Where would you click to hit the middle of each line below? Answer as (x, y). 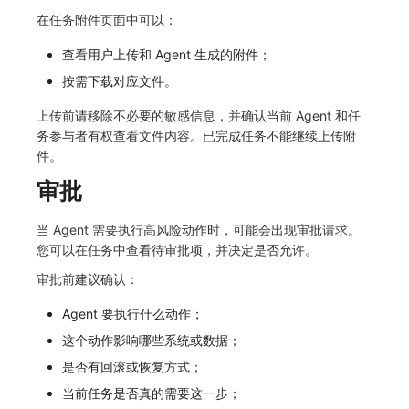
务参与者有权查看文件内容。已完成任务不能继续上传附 (196, 136)
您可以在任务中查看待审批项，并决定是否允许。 (177, 250)
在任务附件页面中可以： (107, 20)
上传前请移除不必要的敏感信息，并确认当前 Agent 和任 (199, 116)
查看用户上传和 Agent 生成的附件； (166, 55)
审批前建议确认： (88, 279)
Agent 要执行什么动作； (132, 314)
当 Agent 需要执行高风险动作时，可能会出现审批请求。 (199, 230)
